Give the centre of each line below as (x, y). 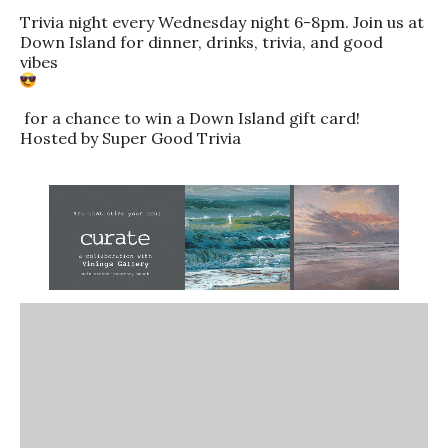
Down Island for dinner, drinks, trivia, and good (201, 41)
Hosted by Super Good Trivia (130, 137)
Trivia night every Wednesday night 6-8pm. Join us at (222, 21)
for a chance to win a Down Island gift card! (190, 117)
